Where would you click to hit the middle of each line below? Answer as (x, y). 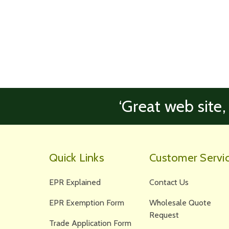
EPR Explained (75, 182)
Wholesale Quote (180, 203)
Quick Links (77, 158)
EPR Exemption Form (87, 203)
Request (164, 215)
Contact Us (169, 182)
